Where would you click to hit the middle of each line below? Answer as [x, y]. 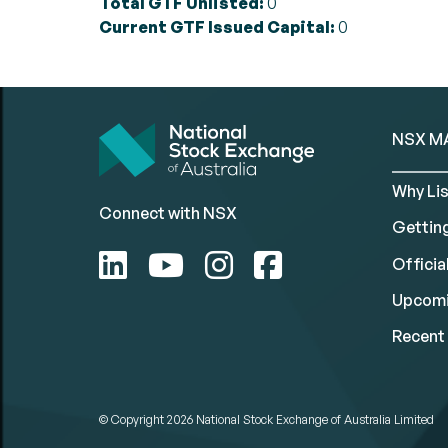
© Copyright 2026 [147, 420]
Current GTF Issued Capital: [217, 27]
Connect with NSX [168, 213]
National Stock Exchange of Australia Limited [315, 420]
